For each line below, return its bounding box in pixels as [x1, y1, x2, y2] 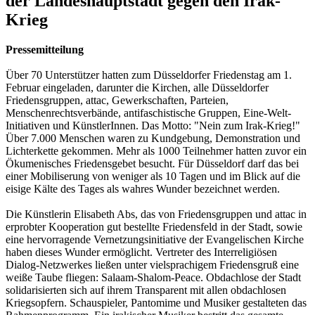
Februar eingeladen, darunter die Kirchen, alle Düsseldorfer [6, 81, 269, 94]
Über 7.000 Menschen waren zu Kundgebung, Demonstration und [6, 131, 300, 144]
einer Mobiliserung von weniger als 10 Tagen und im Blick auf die [6, 169, 300, 182]
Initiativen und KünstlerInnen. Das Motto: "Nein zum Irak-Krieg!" [6, 119, 300, 131]
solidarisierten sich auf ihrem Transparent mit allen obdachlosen [6, 283, 286, 296]
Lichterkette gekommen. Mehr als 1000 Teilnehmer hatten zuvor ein [6, 144, 307, 157]
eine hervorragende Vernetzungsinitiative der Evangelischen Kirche [6, 233, 304, 245]
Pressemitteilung [6, 43, 84, 56]
